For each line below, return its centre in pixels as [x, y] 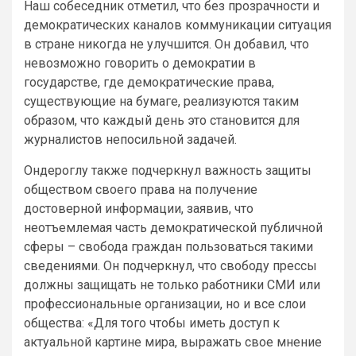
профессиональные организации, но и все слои [165, 304]
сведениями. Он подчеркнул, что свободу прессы [170, 265]
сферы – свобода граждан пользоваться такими [168, 246]
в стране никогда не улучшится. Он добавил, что [166, 44]
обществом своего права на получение [141, 189]
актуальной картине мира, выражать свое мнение [173, 342]
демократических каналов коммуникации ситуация [178, 25]
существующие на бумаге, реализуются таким [161, 101]
